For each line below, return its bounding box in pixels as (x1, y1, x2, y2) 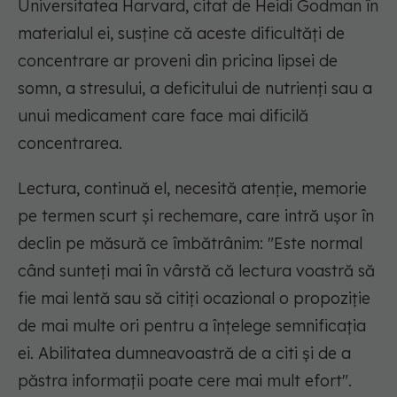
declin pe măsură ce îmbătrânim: (18, 233, 268, 254)
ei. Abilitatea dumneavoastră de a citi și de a (18, 343, 351, 364)
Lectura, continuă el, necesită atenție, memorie (18, 178, 367, 199)
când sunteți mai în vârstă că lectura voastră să (18, 261, 375, 282)
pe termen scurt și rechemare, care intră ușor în (18, 206, 374, 227)
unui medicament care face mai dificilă (18, 105, 308, 127)
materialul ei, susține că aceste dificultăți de (18, 23, 345, 44)
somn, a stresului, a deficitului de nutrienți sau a (18, 78, 372, 99)
